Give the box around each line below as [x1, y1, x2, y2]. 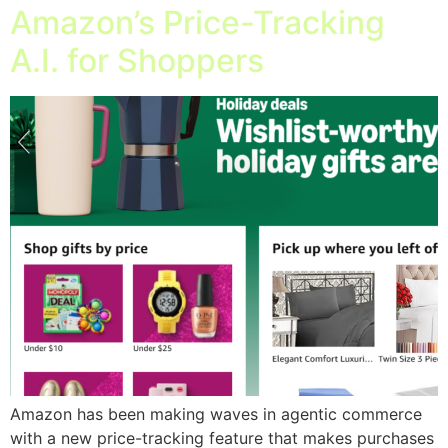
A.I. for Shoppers [10, 40, 264, 80]
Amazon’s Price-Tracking [10, 2, 385, 42]
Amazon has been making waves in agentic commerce [10, 403, 422, 424]
